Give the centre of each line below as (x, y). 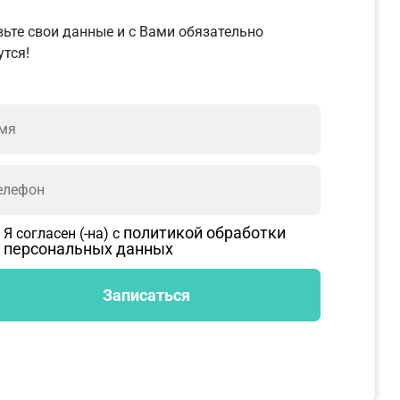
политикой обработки (204, 233)
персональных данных (88, 249)
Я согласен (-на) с (63, 234)
